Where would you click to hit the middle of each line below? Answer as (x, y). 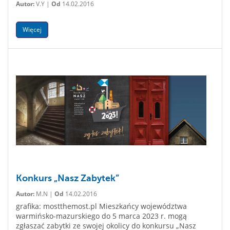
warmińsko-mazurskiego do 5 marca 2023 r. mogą (101, 216)
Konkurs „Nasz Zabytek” (68, 178)
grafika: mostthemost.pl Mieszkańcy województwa (101, 206)
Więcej (32, 30)
